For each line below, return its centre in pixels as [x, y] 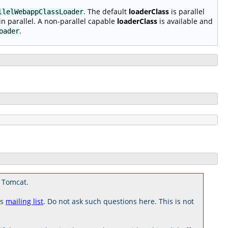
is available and [185, 21]
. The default [106, 11]
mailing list [24, 201]
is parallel [187, 11]
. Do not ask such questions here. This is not [119, 201]
